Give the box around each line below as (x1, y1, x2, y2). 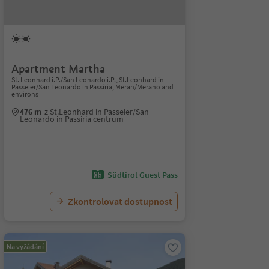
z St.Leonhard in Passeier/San (44, 106, 149, 117)
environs (11, 89, 38, 98)
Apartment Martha (11, 62, 105, 76)
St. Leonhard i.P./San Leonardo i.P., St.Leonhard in (11, 75, 164, 84)
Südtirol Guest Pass (107, 169, 178, 180)
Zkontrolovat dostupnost (67, 195, 172, 207)
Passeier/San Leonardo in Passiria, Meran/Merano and (11, 82, 174, 91)
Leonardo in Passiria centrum (19, 113, 124, 124)
